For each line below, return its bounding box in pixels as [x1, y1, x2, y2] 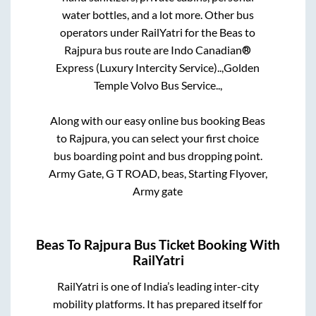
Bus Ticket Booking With [131, 236, 280, 253]
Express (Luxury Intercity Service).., [56, 61, 224, 75]
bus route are [102, 43, 171, 57]
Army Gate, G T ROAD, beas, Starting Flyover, [48, 166, 267, 181]
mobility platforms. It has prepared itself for [53, 296, 263, 310]
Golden [224, 61, 260, 75]
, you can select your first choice [107, 131, 260, 145]
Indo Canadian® [171, 43, 252, 57]
